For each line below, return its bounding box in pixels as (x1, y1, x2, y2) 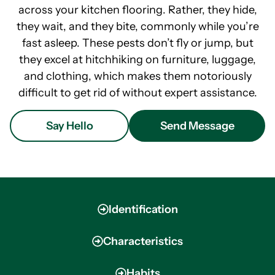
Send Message (160, 119, 234, 133)
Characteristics (103, 234, 183, 249)
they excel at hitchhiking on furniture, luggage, (19, 52, 256, 66)
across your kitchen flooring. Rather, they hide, (18, 2, 257, 17)
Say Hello (45, 119, 93, 133)
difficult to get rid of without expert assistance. (18, 85, 257, 99)
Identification (108, 203, 178, 217)
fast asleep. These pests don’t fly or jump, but (21, 36, 254, 50)
